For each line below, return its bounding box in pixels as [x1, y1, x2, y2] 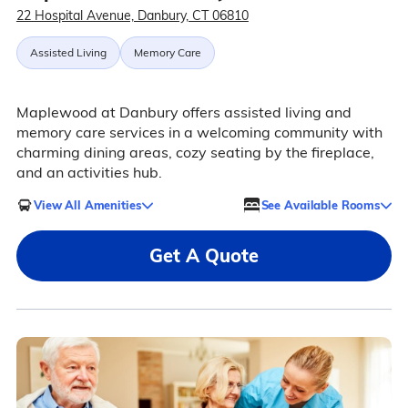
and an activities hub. [15, 163, 162, 182]
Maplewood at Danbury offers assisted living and [15, 103, 352, 122]
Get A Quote [149, 244, 259, 268]
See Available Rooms [260, 197, 381, 212]
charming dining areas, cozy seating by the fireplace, [15, 143, 374, 162]
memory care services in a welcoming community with [15, 123, 382, 142]
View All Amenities [33, 197, 141, 212]
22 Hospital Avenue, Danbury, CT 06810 [15, 7, 249, 25]
